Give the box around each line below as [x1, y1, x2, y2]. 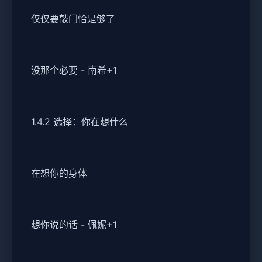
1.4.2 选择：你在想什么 [31, 116, 128, 128]
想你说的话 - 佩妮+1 [31, 219, 117, 231]
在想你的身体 [31, 167, 87, 180]
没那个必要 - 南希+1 [31, 64, 117, 77]
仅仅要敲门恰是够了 [31, 13, 115, 25]
